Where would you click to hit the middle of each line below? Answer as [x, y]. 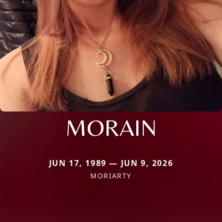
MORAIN [111, 127]
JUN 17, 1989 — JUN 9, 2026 [111, 163]
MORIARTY [111, 175]
